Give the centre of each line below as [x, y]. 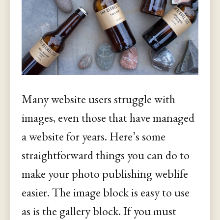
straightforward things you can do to [106, 155]
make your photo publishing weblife [105, 173]
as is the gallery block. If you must [99, 211]
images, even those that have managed [108, 117]
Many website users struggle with [98, 99]
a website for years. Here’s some [94, 136]
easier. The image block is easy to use [106, 192]
